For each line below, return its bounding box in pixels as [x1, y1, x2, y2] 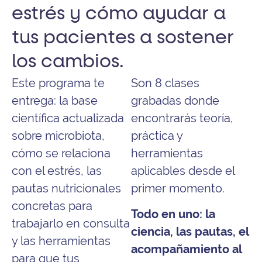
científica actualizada [12, 111, 124, 125]
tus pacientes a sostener [12, 28, 234, 47]
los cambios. [12, 52, 124, 71]
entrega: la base [12, 93, 98, 108]
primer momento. [131, 181, 227, 195]
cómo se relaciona [12, 146, 111, 160]
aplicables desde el [131, 163, 235, 178]
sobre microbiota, [12, 128, 105, 143]
